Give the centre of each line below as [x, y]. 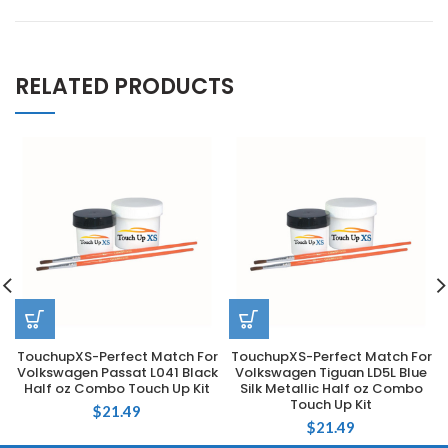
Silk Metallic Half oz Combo [331, 388]
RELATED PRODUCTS [124, 86]
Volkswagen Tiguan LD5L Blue [331, 372]
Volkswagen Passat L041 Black [117, 372]
